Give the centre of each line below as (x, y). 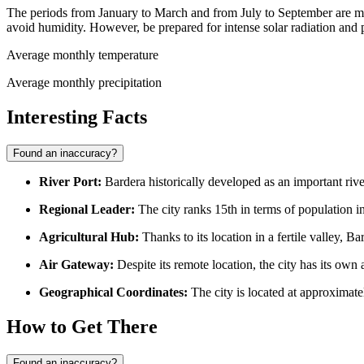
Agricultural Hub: (89, 237)
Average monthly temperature (82, 55)
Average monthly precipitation (84, 83)
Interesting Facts (77, 117)
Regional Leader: (87, 210)
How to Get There (82, 327)
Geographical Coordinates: (113, 292)
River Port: (70, 182)
